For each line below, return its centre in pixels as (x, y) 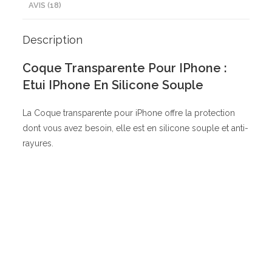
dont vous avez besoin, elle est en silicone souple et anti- (136, 128)
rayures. (38, 143)
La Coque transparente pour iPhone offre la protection (129, 113)
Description (53, 39)
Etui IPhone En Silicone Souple (113, 85)
